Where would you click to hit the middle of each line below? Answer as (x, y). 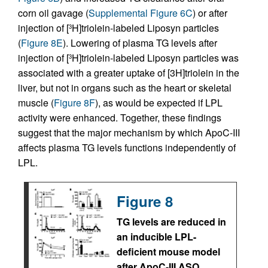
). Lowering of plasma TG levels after (140, 43)
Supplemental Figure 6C (141, 13)
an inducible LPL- (156, 237)
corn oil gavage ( (53, 13)
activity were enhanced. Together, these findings (120, 118)
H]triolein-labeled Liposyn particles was (155, 58)
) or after (210, 13)
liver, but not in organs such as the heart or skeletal (125, 88)
